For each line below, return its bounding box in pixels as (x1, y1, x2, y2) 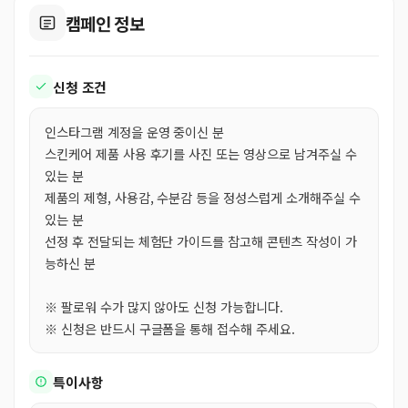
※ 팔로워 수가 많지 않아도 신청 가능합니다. (45, 297, 283, 316)
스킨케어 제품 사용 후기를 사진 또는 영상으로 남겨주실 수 (45, 144, 357, 163)
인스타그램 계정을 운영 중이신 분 (45, 122, 225, 141)
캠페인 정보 (66, 10, 145, 36)
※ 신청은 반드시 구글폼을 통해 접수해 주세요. (45, 319, 295, 338)
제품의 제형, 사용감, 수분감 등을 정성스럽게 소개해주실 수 (45, 188, 361, 207)
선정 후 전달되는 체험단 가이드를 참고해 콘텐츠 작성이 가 (45, 231, 357, 250)
